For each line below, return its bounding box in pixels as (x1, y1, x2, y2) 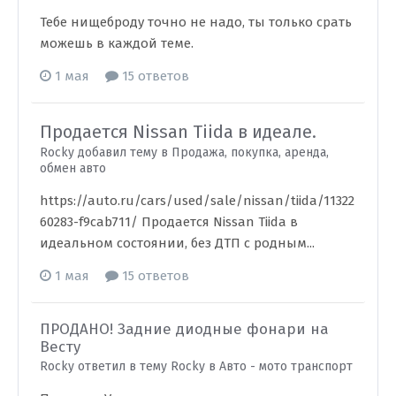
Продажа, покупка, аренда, (171, 145, 329, 160)
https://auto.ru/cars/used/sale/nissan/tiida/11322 (40, 193, 354, 209)
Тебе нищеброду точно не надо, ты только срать (40, 14, 352, 30)
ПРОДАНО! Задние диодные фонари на (40, 320, 329, 339)
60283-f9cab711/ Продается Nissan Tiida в (40, 214, 298, 230)
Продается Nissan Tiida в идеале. (40, 121, 316, 142)
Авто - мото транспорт (219, 359, 353, 374)
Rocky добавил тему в (40, 145, 171, 160)
